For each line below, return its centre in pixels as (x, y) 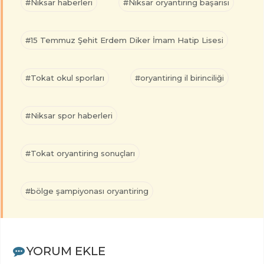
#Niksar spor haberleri (69, 116)
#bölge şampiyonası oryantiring (87, 191)
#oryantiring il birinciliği (179, 78)
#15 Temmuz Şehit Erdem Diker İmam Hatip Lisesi (124, 40)
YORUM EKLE (66, 251)
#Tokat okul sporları (65, 78)
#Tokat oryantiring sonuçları (80, 154)
